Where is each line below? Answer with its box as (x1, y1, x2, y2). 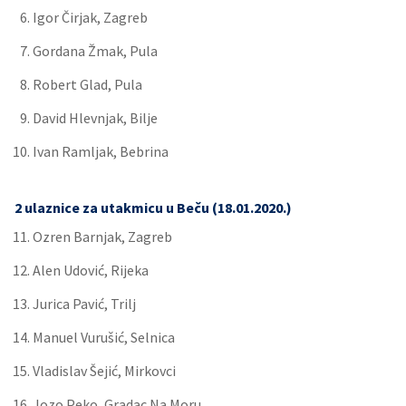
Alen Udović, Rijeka (33, 261, 149, 279)
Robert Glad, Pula (33, 75, 142, 93)
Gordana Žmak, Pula (33, 42, 158, 60)
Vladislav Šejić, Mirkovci (33, 362, 176, 380)
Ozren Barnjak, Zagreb (33, 227, 172, 246)
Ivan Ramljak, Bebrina (33, 142, 169, 160)
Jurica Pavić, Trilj (33, 295, 136, 313)
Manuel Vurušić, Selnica (33, 328, 175, 346)
